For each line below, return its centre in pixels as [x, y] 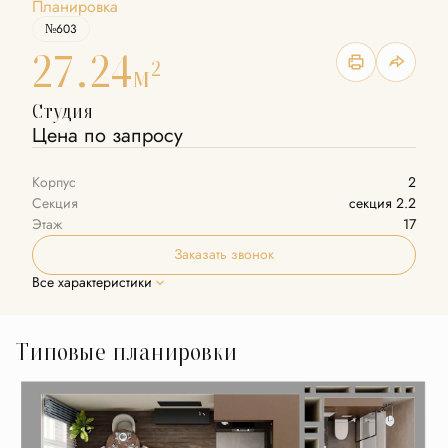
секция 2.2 [382, 203]
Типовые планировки [126, 351]
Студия [62, 111]
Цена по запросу [107, 135]
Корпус [54, 182]
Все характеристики [92, 282]
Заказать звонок [224, 254]
